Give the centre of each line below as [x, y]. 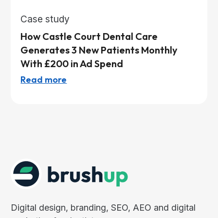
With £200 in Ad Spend [72, 63]
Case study [45, 19]
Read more [44, 79]
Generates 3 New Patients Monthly [99, 50]
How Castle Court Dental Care [89, 36]
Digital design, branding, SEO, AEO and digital [103, 208]
